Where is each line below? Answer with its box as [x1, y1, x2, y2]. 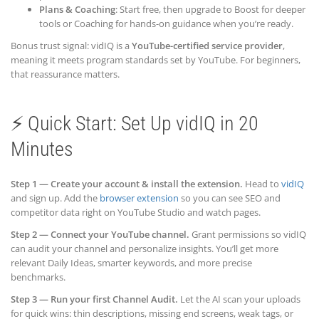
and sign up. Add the [11, 191, 100, 204]
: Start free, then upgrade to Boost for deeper [115, 2, 305, 16]
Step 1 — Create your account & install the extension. [11, 177, 243, 190]
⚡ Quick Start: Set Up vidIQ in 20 [11, 111, 258, 135]
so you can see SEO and [179, 191, 281, 204]
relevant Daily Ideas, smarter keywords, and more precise [11, 256, 252, 269]
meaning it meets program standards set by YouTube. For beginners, [11, 53, 300, 66]
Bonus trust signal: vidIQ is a [11, 38, 132, 52]
